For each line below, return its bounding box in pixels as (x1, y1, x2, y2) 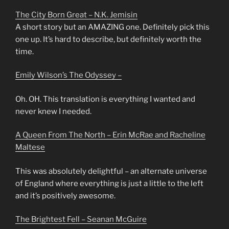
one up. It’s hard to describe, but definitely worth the (15, 34, 201, 44)
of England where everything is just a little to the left (15, 178, 203, 188)
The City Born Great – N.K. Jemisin (15, 10, 138, 19)
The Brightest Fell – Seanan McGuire (15, 215, 147, 224)
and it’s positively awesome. (15, 191, 116, 200)
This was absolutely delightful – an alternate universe (15, 166, 207, 176)
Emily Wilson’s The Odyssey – (15, 71, 122, 80)
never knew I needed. (15, 106, 91, 116)
